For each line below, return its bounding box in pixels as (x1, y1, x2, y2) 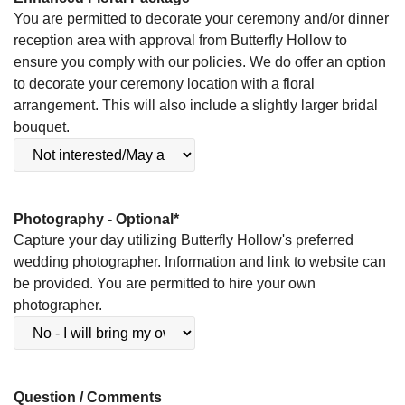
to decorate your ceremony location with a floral (14, 76, 315, 91)
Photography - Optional (14, 211, 174, 227)
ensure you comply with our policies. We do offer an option (14, 54, 386, 70)
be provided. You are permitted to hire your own (14, 276, 316, 291)
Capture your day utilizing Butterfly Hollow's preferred (14, 232, 353, 248)
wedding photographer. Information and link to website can (14, 254, 386, 269)
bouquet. (14, 119, 70, 135)
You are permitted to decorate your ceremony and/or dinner (14, 11, 389, 26)
